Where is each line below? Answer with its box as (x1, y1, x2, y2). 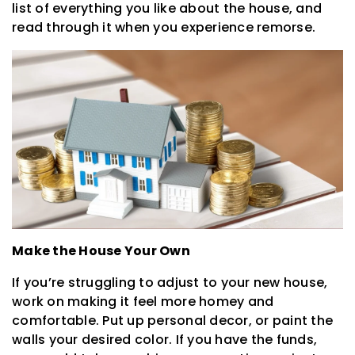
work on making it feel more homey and (12, 292, 274, 311)
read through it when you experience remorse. (12, 17, 315, 36)
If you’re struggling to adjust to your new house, (12, 273, 328, 292)
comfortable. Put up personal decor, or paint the (12, 311, 333, 330)
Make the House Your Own (12, 242, 190, 261)
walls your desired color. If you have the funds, (12, 330, 317, 349)
